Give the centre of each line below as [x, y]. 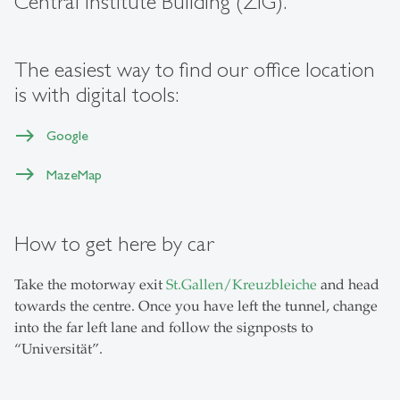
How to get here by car [114, 243]
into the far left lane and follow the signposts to [164, 327]
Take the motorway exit [90, 284]
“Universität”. [58, 349]
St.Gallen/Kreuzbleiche [242, 284]
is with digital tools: [96, 95]
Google [67, 136]
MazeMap [74, 174]
